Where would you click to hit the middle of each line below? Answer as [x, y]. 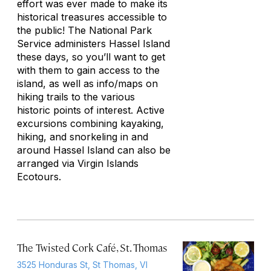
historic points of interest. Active [91, 110]
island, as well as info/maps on [87, 83]
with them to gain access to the [88, 70]
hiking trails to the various [76, 97]
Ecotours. [39, 177]
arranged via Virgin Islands [78, 163]
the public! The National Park [84, 30]
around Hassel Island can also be [94, 150]
